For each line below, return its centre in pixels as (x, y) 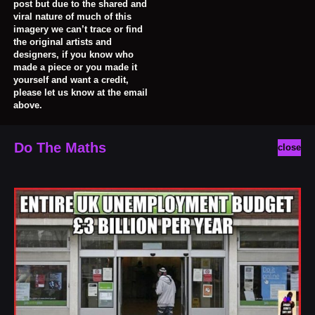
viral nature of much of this (72, 17)
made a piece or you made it (75, 67)
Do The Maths (60, 148)
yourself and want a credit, (71, 80)
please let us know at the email (81, 92)
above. (28, 105)
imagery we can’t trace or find (78, 29)
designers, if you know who (73, 54)
